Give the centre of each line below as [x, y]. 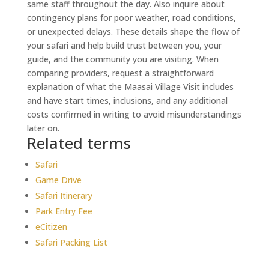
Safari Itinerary [64, 195]
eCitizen [51, 226]
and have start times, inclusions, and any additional [127, 100]
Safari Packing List [71, 242]
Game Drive [58, 180]
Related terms [79, 143]
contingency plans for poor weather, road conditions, [131, 17]
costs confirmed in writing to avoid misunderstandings [134, 114]
